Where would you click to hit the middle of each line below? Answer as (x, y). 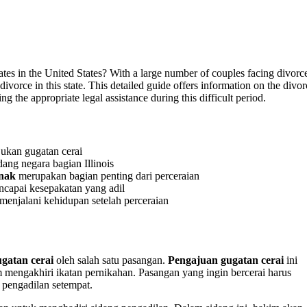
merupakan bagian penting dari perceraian (108, 176)
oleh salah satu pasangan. (111, 260)
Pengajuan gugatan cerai (226, 260)
